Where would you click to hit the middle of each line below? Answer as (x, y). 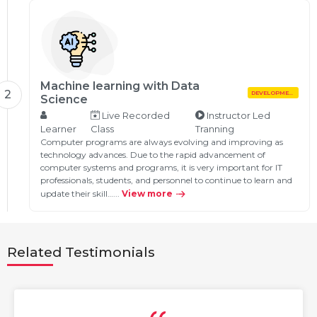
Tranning (214, 129)
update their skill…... (81, 194)
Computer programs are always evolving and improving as (162, 142)
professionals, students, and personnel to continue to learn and (166, 180)
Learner (58, 129)
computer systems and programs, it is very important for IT (161, 167)
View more (147, 194)
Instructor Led (237, 115)
